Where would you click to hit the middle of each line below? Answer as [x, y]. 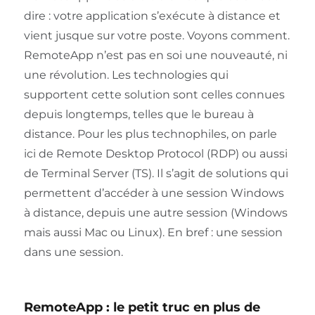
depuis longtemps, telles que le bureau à [139, 115]
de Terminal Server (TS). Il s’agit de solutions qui [156, 174]
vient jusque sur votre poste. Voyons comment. [156, 36]
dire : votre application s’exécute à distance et [152, 16]
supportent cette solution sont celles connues [154, 95]
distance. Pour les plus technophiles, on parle [150, 134]
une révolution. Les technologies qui [126, 75]
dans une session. [73, 252]
